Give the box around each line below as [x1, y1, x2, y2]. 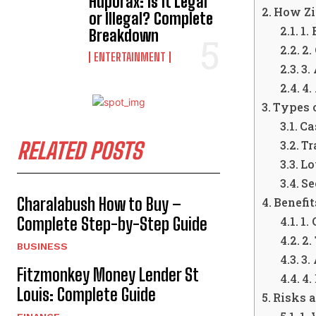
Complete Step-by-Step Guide [17, 214, 207, 234]
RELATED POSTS [17, 138, 142, 164]
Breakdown [89, 26, 159, 45]
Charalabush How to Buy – [17, 194, 181, 214]
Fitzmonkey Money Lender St [17, 265, 199, 285]
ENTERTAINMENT [94, 50, 166, 63]
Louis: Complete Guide [17, 284, 156, 305]
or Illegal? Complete [89, 9, 214, 28]
